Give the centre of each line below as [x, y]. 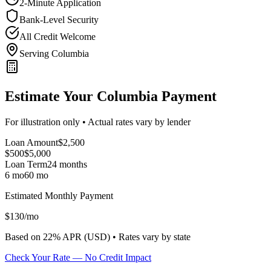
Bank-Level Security [59, 19]
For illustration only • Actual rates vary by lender [98, 122]
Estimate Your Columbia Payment [111, 96]
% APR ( [70, 237]
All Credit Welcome [57, 36]
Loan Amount [31, 142]
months [72, 164]
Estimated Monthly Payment [59, 195]
